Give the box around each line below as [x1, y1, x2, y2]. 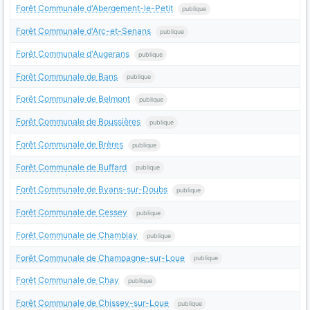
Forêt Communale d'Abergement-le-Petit [16, 3, 173, 14]
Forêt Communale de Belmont [16, 93, 130, 104]
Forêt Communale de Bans [16, 71, 118, 82]
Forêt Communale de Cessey [16, 207, 127, 218]
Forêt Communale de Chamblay [16, 229, 138, 240]
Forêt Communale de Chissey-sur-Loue [16, 298, 169, 309]
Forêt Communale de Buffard [16, 161, 127, 172]
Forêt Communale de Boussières [16, 116, 140, 127]
